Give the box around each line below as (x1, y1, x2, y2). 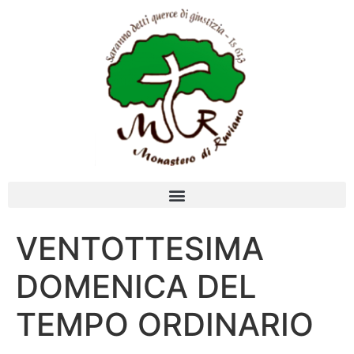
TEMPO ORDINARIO (16, 305, 314, 344)
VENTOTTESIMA (16, 229, 264, 268)
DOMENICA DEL (16, 267, 257, 306)
